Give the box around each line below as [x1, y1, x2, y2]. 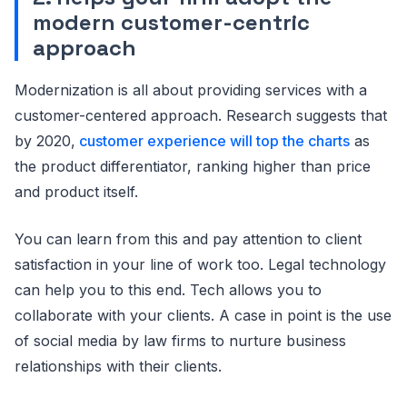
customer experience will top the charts [79, 132, 350, 151]
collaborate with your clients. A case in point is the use [15, 306, 392, 325]
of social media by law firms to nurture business [15, 332, 346, 351]
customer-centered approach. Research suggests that [15, 106, 387, 125]
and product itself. [15, 183, 138, 202]
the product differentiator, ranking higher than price [15, 157, 371, 176]
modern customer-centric [33, 8, 310, 37]
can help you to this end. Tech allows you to [15, 281, 322, 300]
